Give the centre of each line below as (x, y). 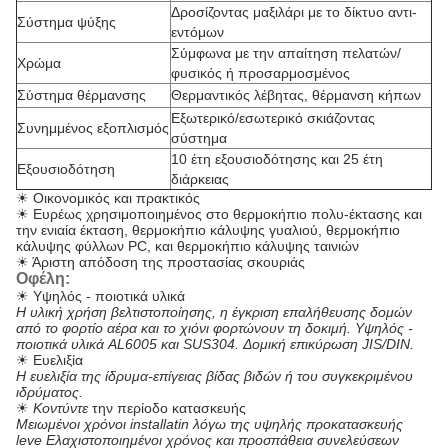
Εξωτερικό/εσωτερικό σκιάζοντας (273, 118)
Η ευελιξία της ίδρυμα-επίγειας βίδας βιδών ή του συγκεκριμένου (214, 376)
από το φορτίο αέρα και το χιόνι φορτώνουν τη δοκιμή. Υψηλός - (214, 328)
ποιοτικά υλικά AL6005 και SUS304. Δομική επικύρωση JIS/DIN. (215, 344)
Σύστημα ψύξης (66, 22)
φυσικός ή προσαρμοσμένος (260, 73)
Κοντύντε (60, 408)
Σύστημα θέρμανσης (81, 95)
